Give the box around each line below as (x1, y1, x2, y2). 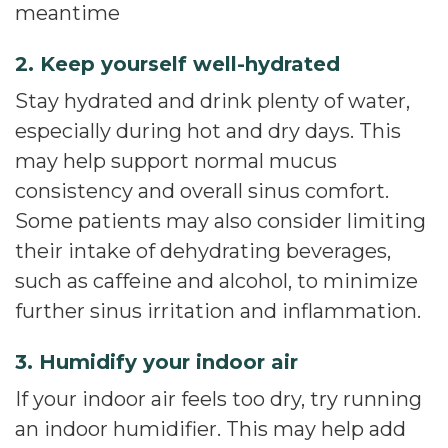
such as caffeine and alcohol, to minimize (15, 269, 418, 293)
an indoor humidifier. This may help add (15, 417, 406, 441)
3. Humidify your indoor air (15, 350, 298, 374)
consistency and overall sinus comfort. (15, 179, 389, 203)
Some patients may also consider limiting (15, 209, 426, 233)
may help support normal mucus (15, 149, 337, 173)
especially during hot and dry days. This (15, 119, 401, 143)
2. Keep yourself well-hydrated (15, 52, 340, 76)
